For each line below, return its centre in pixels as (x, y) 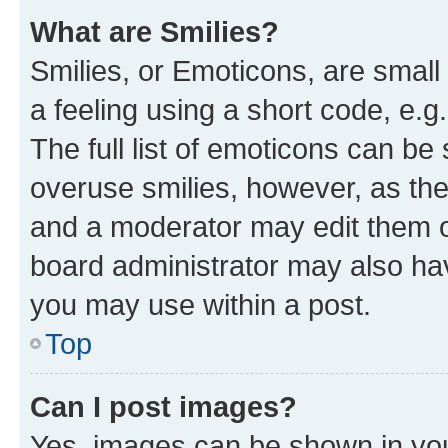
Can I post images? (163, 406)
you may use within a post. (200, 304)
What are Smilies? (154, 31)
